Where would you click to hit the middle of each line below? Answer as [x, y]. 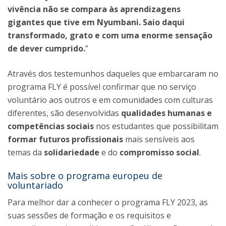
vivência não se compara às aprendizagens [94, 9]
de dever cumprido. [46, 48]
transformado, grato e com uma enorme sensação [110, 35]
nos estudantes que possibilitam [157, 126]
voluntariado [35, 185]
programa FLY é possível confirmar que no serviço [102, 87]
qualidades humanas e [166, 113]
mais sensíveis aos [159, 139]
